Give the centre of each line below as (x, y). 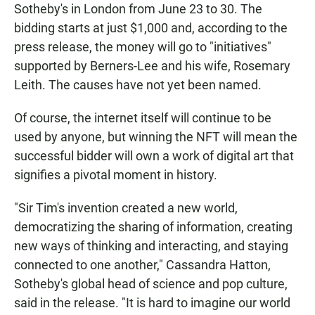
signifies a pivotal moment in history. (116, 175)
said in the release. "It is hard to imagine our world (152, 303)
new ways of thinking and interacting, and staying (151, 246)
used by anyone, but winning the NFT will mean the (156, 137)
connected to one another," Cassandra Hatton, (142, 265)
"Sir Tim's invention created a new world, (126, 208)
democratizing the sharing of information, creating (153, 227)
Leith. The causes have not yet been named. (138, 85)
